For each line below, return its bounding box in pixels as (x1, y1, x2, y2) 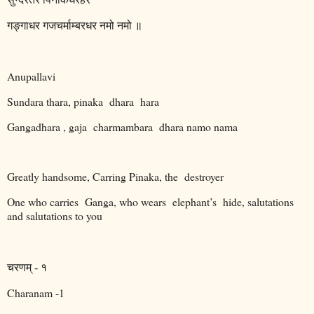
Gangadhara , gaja (7, 118, 87, 134)
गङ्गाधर (7, 20, 40, 32)
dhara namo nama (159, 118, 238, 134)
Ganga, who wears (85, 194, 166, 210)
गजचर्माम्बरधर (43, 20, 97, 32)
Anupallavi (7, 68, 55, 83)
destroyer (184, 169, 224, 184)
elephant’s (172, 194, 217, 210)
